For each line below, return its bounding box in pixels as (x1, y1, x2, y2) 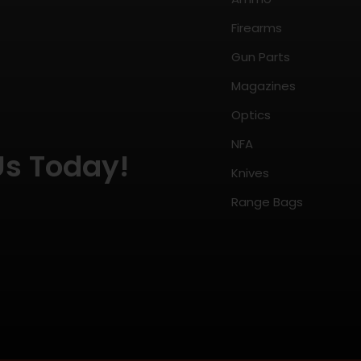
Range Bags (230, 193, 303, 211)
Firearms (230, 19, 282, 37)
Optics (230, 106, 271, 124)
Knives (230, 164, 269, 182)
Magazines (230, 77, 296, 95)
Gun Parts (230, 48, 290, 66)
